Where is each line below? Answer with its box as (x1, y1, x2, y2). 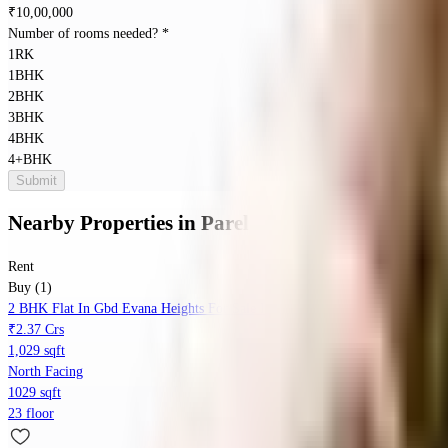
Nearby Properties (8, 211, 173, 236)
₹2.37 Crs (8, 322, 64, 338)
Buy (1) (8, 280, 52, 296)
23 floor (8, 406, 54, 422)
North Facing (8, 364, 83, 380)
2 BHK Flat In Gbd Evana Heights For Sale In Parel (8, 301, 305, 317)
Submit (16, 172, 57, 188)
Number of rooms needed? (8, 25, 162, 41)
